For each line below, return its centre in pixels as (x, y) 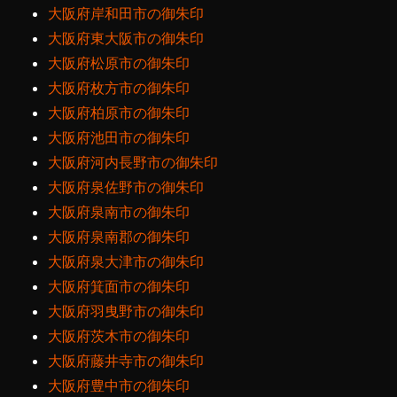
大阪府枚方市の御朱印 (119, 88)
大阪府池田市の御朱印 (119, 138)
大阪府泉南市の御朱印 (119, 212)
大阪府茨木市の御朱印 (119, 336)
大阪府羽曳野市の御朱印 (126, 311)
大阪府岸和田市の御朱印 (126, 14)
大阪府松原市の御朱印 (119, 63)
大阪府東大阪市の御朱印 (126, 39)
